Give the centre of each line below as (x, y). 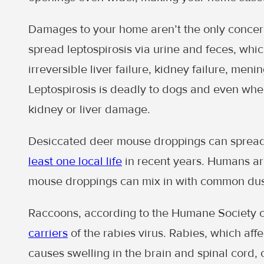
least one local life (75, 161)
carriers (48, 233)
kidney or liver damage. (89, 109)
